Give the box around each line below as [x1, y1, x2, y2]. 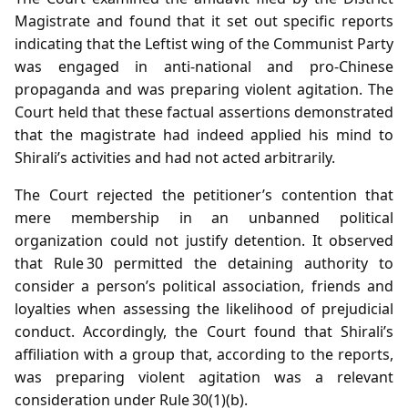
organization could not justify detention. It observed [15, 229, 393, 250]
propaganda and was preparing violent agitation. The [15, 78, 393, 99]
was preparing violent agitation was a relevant [15, 366, 393, 387]
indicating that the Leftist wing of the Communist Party [15, 33, 393, 54]
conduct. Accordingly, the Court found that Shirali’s [15, 321, 393, 342]
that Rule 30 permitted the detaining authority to [15, 252, 393, 273]
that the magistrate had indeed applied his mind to [15, 124, 393, 145]
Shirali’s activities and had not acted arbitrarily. [15, 147, 335, 168]
